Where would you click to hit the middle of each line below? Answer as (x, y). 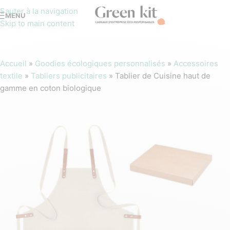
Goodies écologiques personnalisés (100, 63)
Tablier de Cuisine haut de (163, 76)
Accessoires (196, 63)
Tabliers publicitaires (69, 76)
